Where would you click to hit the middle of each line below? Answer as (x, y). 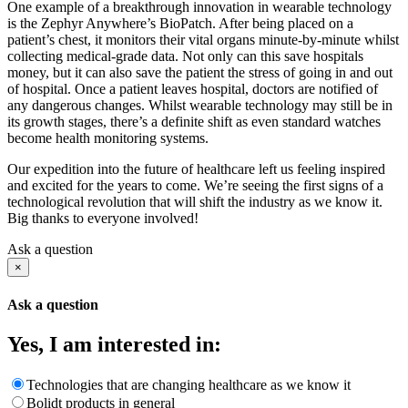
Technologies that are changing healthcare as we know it (189, 384)
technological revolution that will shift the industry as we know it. (195, 202)
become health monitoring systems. (108, 138)
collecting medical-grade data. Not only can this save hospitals (185, 56)
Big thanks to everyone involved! (103, 219)
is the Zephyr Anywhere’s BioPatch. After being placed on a (180, 24)
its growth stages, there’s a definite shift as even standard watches (194, 122)
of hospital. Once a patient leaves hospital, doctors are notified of (193, 89)
